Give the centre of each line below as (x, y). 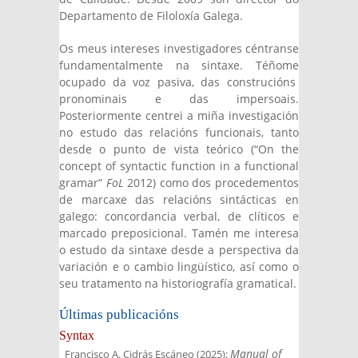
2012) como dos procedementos (211, 183)
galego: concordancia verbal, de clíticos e (179, 216)
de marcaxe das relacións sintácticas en (179, 199)
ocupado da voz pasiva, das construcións (179, 82)
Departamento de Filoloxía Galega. (151, 16)
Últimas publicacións (119, 314)
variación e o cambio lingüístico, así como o (179, 267)
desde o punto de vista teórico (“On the (179, 149)
